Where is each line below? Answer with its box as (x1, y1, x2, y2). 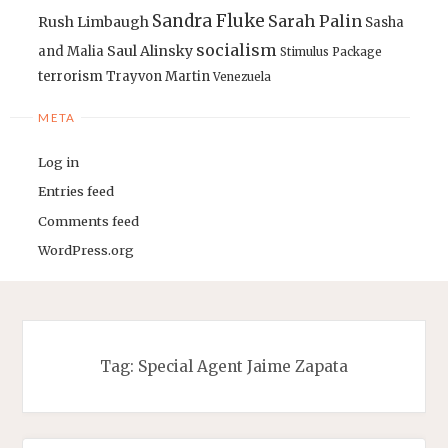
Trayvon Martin (106, 67, 211, 85)
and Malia (38, 42, 105, 60)
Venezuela (213, 69, 272, 84)
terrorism (38, 67, 104, 85)
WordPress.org (38, 242, 135, 259)
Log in (38, 154, 80, 171)
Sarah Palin (268, 10, 363, 31)
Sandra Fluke (152, 9, 266, 32)
